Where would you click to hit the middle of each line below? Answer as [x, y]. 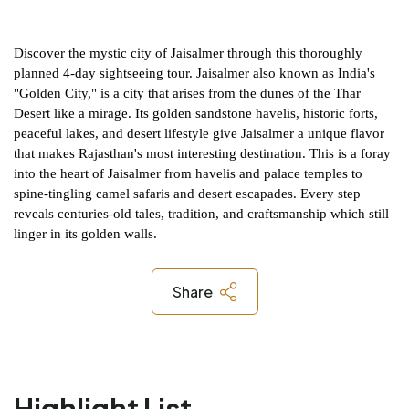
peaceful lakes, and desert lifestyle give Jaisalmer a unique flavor [199, 133]
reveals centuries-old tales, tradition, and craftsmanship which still [201, 213]
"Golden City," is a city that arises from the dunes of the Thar [187, 93]
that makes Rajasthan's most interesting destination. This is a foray [202, 153]
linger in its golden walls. [85, 233]
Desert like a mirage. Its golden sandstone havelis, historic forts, [196, 113]
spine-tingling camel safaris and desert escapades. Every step [187, 193]
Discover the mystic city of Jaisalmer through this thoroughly [188, 52]
